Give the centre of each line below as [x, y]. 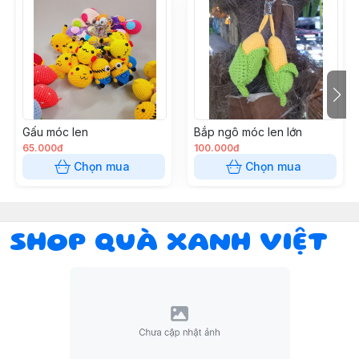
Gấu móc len [55, 132]
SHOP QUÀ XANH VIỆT [169, 244]
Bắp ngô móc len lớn [248, 132]
